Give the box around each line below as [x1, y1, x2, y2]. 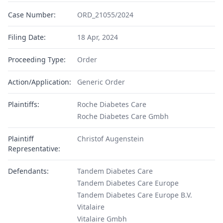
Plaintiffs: [8, 100, 39, 109]
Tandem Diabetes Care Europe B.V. [77, 190, 192, 200]
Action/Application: [8, 77, 71, 87]
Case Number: [8, 10, 56, 19]
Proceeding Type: [8, 55, 66, 64]
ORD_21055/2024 [77, 10, 133, 19]
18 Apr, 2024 [77, 32, 118, 42]
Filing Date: [8, 32, 46, 42]
